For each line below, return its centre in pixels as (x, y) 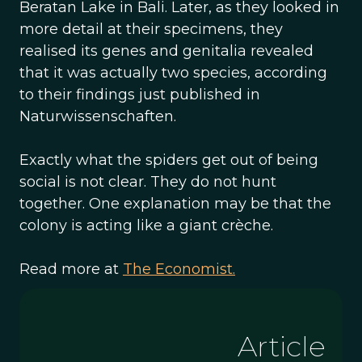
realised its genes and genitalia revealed (166, 51)
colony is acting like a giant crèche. (146, 225)
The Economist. (179, 269)
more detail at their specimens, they (151, 29)
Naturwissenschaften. (98, 116)
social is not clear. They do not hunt (148, 182)
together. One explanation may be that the (175, 204)
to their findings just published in (140, 95)
